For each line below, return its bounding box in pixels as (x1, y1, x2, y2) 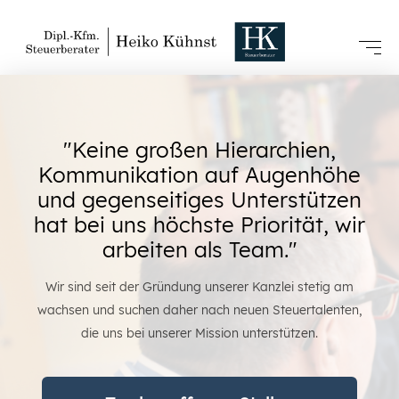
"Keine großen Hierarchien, (63, 136, 336, 164)
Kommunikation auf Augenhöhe (38, 161, 361, 189)
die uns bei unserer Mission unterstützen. (81, 325, 318, 342)
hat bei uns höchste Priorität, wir (34, 211, 365, 239)
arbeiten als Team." (102, 236, 297, 264)
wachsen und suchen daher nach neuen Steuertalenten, (37, 302, 362, 319)
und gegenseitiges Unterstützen (37, 186, 362, 214)
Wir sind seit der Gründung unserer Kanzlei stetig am (45, 279, 354, 296)
